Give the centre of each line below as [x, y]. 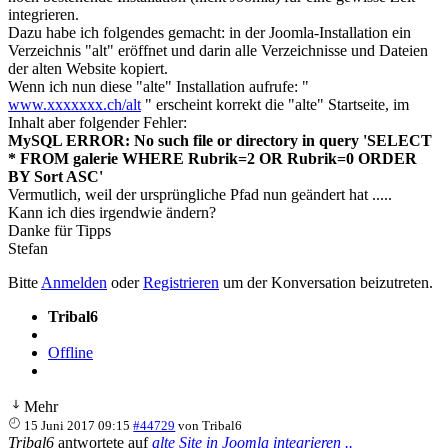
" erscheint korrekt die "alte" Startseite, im [275, 104]
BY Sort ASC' [55, 176]
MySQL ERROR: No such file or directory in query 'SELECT [220, 140]
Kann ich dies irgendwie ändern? [112, 212]
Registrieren [181, 282]
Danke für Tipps [59, 230]
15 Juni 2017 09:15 [77, 425]
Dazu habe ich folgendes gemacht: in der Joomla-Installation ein [209, 32]
